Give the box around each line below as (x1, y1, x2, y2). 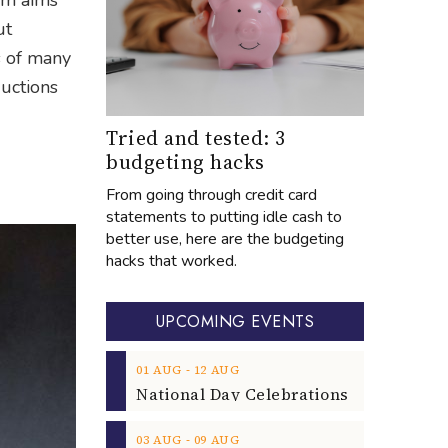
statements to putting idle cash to (106, 205, 342, 228)
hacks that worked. (106, 249, 237, 272)
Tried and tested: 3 (106, 123, 286, 152)
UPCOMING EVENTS (155, 309, 315, 333)
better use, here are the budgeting (106, 227, 344, 250)
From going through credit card (106, 183, 317, 206)
